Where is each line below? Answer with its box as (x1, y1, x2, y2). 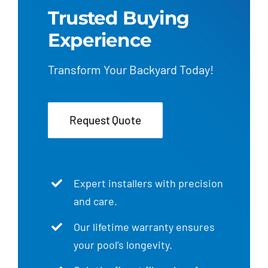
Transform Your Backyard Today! (47, 62, 214, 77)
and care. (74, 194, 118, 208)
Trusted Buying (47, 7, 189, 30)
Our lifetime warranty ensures (74, 220, 215, 233)
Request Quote (69, 113, 141, 127)
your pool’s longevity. (74, 237, 173, 251)
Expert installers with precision (74, 176, 224, 190)
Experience (47, 29, 152, 52)
